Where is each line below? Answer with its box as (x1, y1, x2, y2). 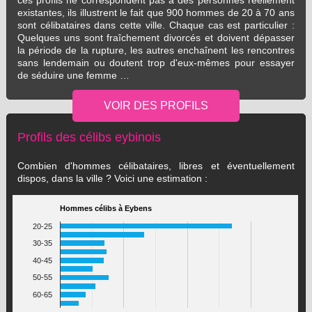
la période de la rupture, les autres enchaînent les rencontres (17, 45, 295, 56)
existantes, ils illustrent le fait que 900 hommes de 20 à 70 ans (17, 7, 295, 18)
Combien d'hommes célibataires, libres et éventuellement (17, 160, 295, 171)
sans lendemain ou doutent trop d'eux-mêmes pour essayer (17, 57, 295, 68)
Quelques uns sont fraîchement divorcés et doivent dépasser (17, 32, 295, 43)
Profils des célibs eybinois (17, 130, 161, 144)
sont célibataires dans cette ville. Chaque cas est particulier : (17, 19, 295, 31)
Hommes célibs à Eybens (60, 203, 153, 212)
